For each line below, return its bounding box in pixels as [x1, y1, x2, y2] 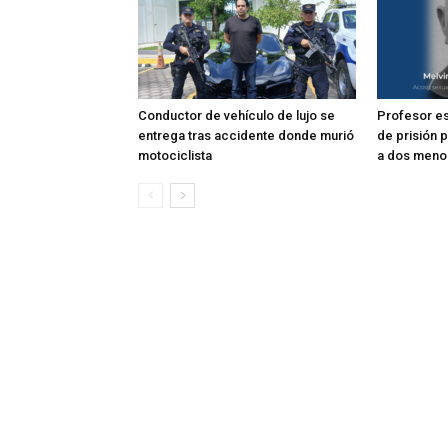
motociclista [138, 147, 212, 163]
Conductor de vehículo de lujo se [138, 107, 335, 123]
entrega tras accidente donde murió [138, 127, 354, 143]
